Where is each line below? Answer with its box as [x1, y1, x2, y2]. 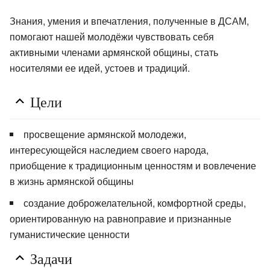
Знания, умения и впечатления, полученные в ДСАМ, [10, 13, 249, 28]
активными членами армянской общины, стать [10, 45, 218, 59]
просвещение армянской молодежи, [24, 127, 186, 141]
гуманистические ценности [10, 227, 130, 241]
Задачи [30, 248, 72, 268]
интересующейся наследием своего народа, [10, 142, 209, 157]
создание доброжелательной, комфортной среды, [24, 195, 246, 210]
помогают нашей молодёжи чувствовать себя [10, 29, 214, 43]
